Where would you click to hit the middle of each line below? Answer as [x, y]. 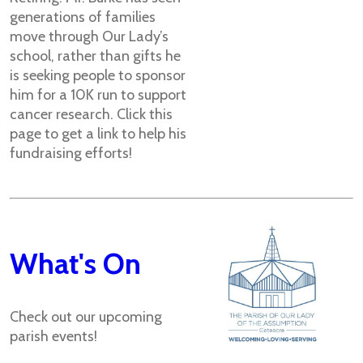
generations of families [83, 17]
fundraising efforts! [71, 153]
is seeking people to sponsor [98, 75]
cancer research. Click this [91, 114]
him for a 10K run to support [98, 95]
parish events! [53, 336]
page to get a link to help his [98, 134]
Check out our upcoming [86, 317]
